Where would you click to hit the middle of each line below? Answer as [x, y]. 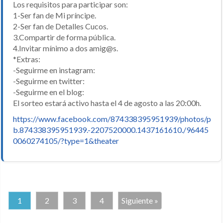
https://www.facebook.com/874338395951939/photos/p [112, 119]
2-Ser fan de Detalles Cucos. [60, 26]
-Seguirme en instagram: [54, 70]
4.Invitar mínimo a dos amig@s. [65, 48]
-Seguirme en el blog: [49, 92]
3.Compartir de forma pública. [64, 37]
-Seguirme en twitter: [49, 81]
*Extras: [27, 59]
